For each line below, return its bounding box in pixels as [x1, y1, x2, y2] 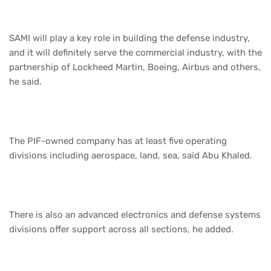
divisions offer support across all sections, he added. [9, 223, 233, 235]
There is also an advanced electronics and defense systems [9, 209, 261, 220]
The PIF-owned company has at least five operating [9, 135, 227, 146]
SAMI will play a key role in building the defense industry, [9, 32, 250, 44]
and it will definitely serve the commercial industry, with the [9, 47, 262, 58]
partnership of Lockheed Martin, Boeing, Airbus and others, [9, 61, 261, 73]
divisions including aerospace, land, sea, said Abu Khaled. [9, 149, 252, 161]
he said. [9, 76, 42, 87]
